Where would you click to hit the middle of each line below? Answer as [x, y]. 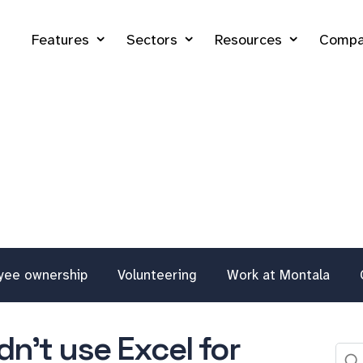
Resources [248, 40]
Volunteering [157, 275]
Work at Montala [278, 275]
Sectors [152, 40]
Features [60, 40]
